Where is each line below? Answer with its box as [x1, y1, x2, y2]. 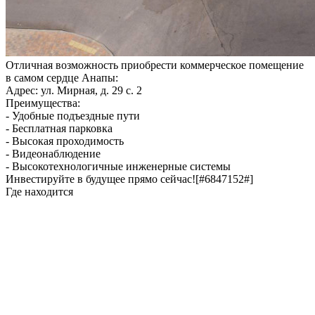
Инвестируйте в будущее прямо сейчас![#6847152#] [6, 172, 253, 185]
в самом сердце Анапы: [6, 71, 118, 84]
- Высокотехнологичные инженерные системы [6, 160, 231, 172]
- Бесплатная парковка [6, 122, 112, 134]
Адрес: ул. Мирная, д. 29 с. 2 [6, 84, 142, 96]
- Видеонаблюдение [6, 147, 101, 160]
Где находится [6, 185, 73, 198]
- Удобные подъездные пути [6, 109, 140, 122]
